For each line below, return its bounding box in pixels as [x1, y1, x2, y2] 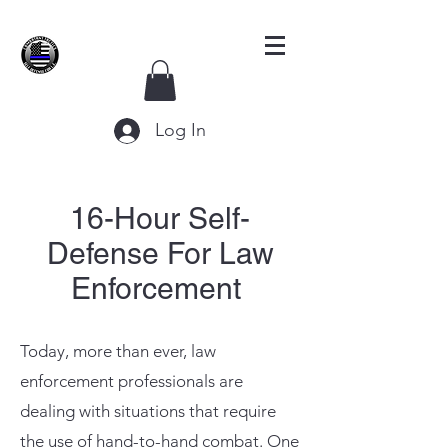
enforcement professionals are [20, 370, 243, 391]
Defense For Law [46, 235, 274, 271]
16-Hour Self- [70, 200, 250, 236]
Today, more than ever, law [20, 340, 216, 361]
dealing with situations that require [20, 400, 276, 421]
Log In [154, 119, 206, 142]
